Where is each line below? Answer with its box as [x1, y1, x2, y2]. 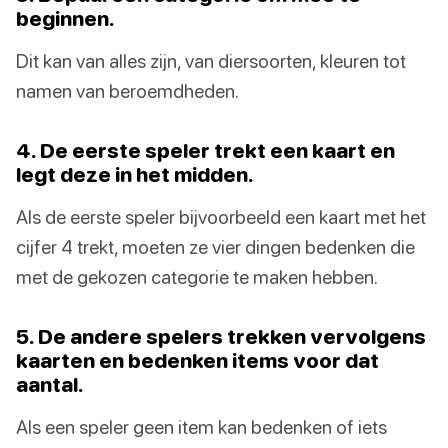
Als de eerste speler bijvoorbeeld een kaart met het [16, 204, 426, 228]
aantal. [16, 371, 84, 396]
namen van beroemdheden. [16, 78, 239, 102]
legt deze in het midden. [16, 161, 254, 186]
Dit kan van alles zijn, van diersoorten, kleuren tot [16, 48, 406, 72]
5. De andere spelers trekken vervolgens [16, 323, 426, 348]
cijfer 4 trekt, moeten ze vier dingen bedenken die [16, 234, 415, 258]
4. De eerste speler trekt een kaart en [16, 137, 395, 162]
